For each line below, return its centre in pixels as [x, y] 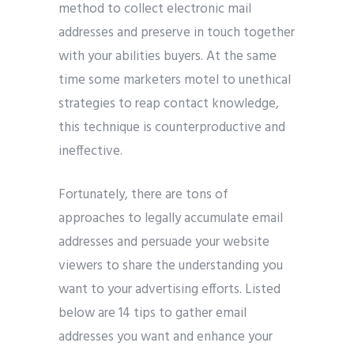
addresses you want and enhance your [166, 337]
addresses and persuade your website [164, 242]
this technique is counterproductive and [172, 127]
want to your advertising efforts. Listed [169, 289]
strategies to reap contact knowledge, [169, 104]
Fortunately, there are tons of [143, 194]
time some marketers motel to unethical [175, 80]
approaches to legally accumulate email [171, 218]
